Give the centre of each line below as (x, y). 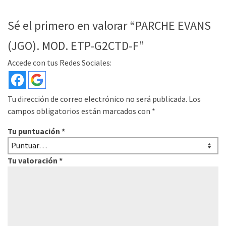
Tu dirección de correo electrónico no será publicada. (97, 99)
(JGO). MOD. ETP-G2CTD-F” (76, 45)
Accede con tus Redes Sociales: (60, 62)
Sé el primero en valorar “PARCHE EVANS (109, 25)
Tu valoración (33, 160)
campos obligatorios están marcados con (80, 111)
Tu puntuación (35, 131)
